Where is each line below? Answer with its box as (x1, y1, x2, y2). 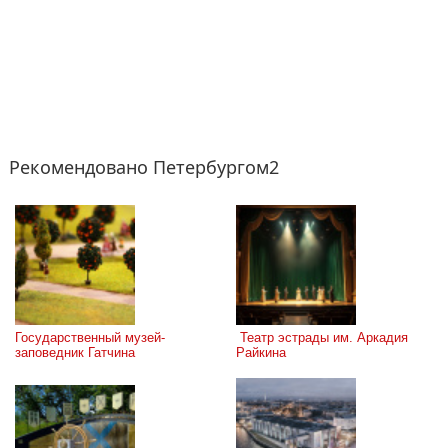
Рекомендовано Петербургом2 (9, 154, 279, 179)
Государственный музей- (15, 329, 165, 345)
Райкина (236, 344, 286, 360)
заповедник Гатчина (15, 344, 135, 360)
